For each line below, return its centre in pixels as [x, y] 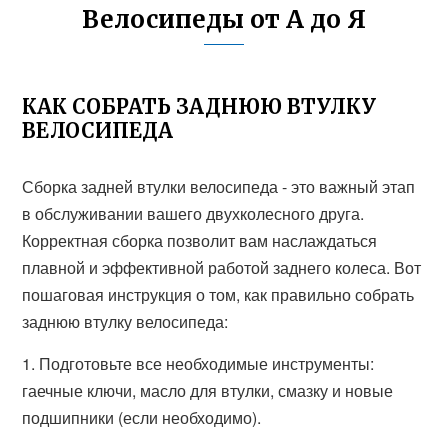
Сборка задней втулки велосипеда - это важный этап [219, 186]
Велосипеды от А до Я [224, 19]
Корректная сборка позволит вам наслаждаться [200, 240]
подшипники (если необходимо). [142, 417]
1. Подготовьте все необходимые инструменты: [198, 363]
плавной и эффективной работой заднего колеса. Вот [222, 267]
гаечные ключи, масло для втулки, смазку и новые [208, 390]
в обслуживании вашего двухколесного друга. [193, 213]
